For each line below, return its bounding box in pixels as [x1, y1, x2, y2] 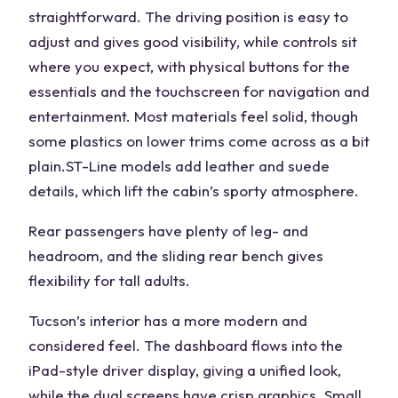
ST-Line [66, 156, 117, 175]
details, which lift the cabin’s [28, 181, 223, 200]
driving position [175, 7, 280, 26]
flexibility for [28, 271, 119, 290]
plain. [28, 156, 66, 175]
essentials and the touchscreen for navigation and [28, 82, 370, 100]
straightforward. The [28, 7, 175, 26]
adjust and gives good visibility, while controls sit [28, 32, 357, 51]
